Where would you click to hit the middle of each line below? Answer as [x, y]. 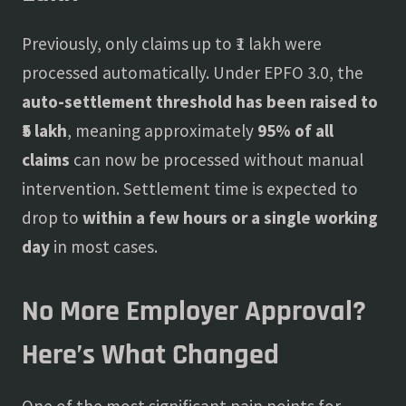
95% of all [295, 130]
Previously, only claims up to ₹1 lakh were [172, 43]
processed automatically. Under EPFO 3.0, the [193, 72]
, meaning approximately [162, 130]
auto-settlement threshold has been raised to [200, 101]
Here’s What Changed [150, 355]
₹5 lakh [44, 130]
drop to [52, 217]
